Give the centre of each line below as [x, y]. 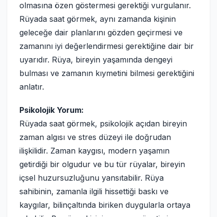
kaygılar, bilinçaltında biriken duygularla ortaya [105, 205]
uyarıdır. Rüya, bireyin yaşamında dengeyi [96, 60]
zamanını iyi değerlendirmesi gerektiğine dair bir [107, 46]
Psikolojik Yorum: [52, 110]
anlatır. [32, 87]
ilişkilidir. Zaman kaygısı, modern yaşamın [94, 151]
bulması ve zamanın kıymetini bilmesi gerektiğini [107, 73]
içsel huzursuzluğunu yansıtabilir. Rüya [92, 178]
